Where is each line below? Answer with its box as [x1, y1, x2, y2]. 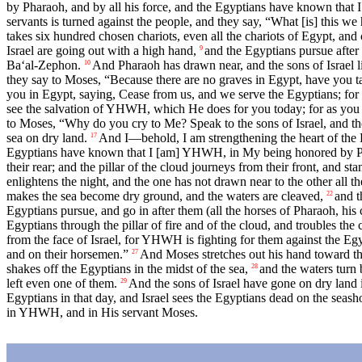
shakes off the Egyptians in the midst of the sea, [6, 262, 248, 276]
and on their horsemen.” [6, 247, 128, 262]
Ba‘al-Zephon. [6, 58, 81, 73]
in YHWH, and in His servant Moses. [6, 305, 198, 320]
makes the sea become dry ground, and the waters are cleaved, [6, 189, 323, 204]
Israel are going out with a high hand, [6, 44, 196, 58]
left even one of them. [6, 276, 117, 291]
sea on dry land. [6, 131, 87, 145]
